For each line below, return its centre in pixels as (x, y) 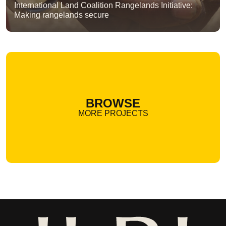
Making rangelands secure (62, 15)
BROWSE (113, 103)
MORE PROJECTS (113, 113)
